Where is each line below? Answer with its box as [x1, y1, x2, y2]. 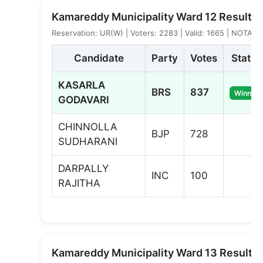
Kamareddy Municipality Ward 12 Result [52, 10, 252, 23]
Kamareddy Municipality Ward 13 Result [52, 247, 252, 259]
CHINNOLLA [58, 120, 117, 133]
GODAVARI [58, 93, 109, 106]
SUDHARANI [58, 135, 117, 147]
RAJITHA [58, 177, 100, 189]
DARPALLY [58, 162, 109, 174]
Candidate [73, 52, 124, 64]
